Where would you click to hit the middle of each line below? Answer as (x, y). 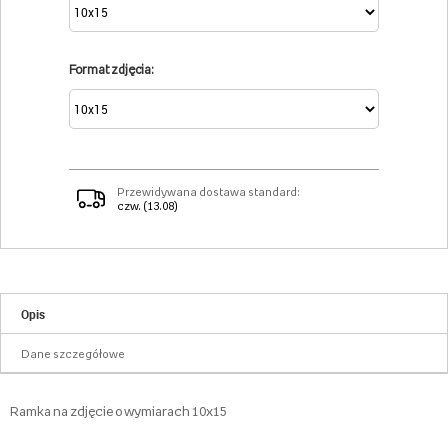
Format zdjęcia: (111, 70)
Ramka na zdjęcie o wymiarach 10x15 (118, 411)
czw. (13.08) (147, 206)
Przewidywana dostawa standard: (208, 192)
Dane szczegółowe (73, 354)
